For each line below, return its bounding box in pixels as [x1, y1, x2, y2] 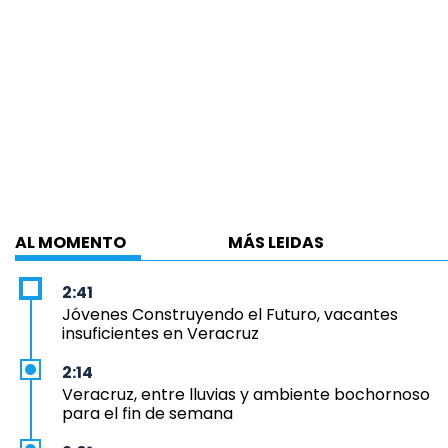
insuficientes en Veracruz [62, 321, 259, 345]
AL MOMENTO [15, 230, 126, 254]
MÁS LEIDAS [227, 230, 324, 254]
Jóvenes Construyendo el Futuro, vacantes [62, 302, 398, 326]
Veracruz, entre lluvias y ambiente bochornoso [62, 382, 430, 406]
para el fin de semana [62, 401, 233, 425]
